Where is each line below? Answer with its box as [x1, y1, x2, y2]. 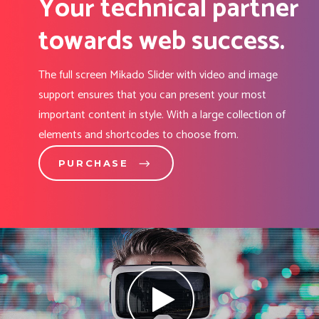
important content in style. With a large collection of [38, 105, 286, 125]
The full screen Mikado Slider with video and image [38, 66, 278, 85]
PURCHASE [58, 157, 129, 169]
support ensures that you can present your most [38, 85, 266, 105]
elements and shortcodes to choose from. [38, 125, 239, 145]
